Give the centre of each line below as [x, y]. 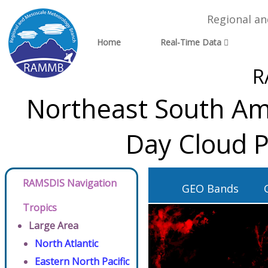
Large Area [54, 226]
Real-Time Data [191, 42]
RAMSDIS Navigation [70, 183]
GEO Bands [210, 188]
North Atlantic [66, 243]
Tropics [40, 208]
